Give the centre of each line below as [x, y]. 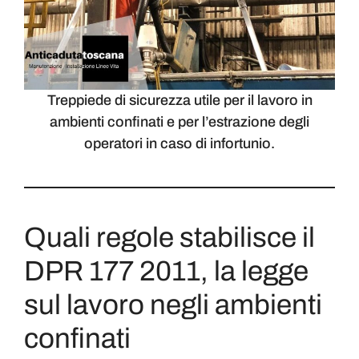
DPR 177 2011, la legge [166, 271]
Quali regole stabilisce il [169, 238]
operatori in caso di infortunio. [179, 144]
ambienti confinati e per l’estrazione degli [179, 122]
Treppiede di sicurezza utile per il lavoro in [179, 101]
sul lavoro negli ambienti [173, 305]
